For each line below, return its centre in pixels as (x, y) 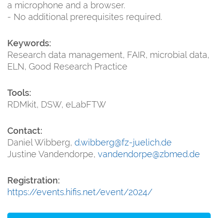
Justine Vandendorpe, (53, 154)
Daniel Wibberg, (41, 142)
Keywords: (29, 43)
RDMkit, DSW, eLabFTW (57, 104)
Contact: (25, 130)
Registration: (34, 180)
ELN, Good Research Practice (67, 66)
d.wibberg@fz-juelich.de (123, 142)
